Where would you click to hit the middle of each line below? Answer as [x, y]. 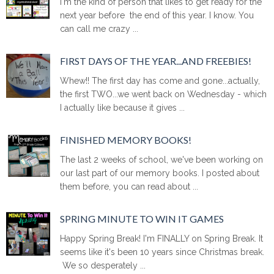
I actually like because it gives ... [123, 107]
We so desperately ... [103, 266]
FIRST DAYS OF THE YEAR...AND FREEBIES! [156, 61]
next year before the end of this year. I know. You [157, 15]
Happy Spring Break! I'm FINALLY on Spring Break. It [162, 239]
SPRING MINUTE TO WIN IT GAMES [142, 219]
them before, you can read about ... [129, 187]
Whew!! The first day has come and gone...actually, [160, 80]
